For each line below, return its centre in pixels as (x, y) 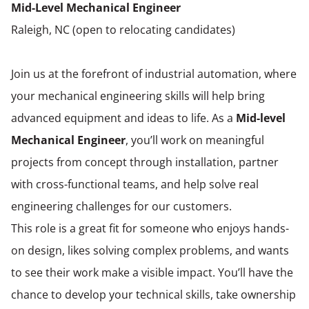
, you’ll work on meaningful (195, 140)
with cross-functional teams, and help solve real (135, 184)
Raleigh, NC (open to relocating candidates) (123, 29)
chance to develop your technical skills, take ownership (153, 294)
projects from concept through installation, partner (145, 162)
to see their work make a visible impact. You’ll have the (152, 272)
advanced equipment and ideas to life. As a (123, 118)
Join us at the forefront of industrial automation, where (154, 73)
